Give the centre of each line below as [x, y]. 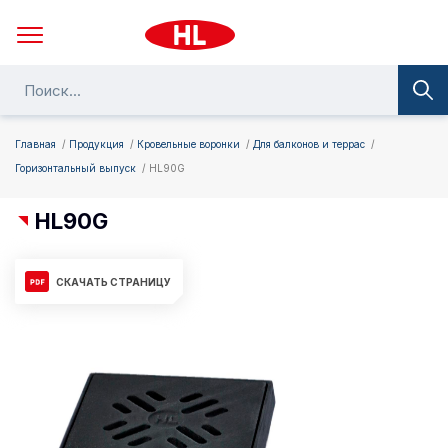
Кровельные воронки [188, 144]
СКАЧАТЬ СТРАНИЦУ [113, 281]
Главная [35, 144]
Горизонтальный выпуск [75, 168]
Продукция [96, 144]
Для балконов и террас [309, 144]
